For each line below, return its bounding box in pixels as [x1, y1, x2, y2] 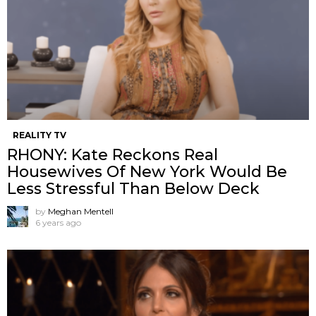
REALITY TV [13, 129, 66, 140]
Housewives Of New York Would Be [7, 162, 287, 181]
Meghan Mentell [48, 205, 114, 217]
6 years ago [35, 217, 81, 228]
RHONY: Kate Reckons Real [7, 145, 218, 164]
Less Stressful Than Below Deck [7, 178, 260, 198]
